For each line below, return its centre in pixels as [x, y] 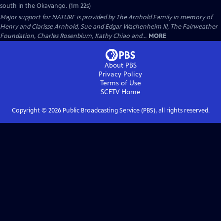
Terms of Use [120, 83]
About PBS [120, 65]
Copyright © [30, 110]
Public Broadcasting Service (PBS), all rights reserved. [135, 110]
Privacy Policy [120, 74]
